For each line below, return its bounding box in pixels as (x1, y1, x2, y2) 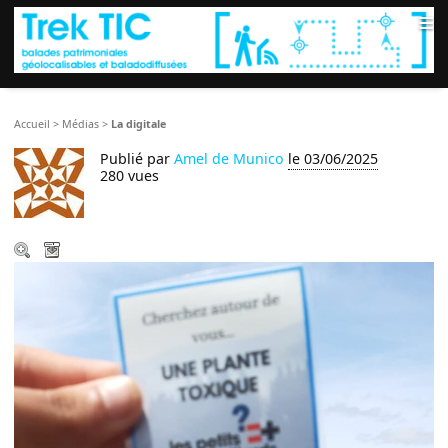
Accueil (14, 117, 51, 132)
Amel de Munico (174, 149, 285, 169)
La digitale (111, 117, 167, 132)
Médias (62, 117, 100, 132)
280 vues (100, 166, 160, 186)
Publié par (100, 149, 175, 169)
